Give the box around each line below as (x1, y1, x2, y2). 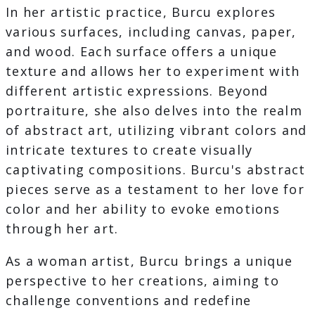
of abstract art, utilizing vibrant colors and (6, 122, 307, 139)
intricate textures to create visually (6, 141, 253, 159)
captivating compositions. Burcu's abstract (6, 161, 306, 179)
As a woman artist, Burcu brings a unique (6, 252, 293, 270)
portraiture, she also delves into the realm (6, 102, 303, 120)
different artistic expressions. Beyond (6, 82, 269, 100)
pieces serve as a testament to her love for (6, 181, 305, 198)
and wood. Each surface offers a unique (6, 43, 278, 60)
